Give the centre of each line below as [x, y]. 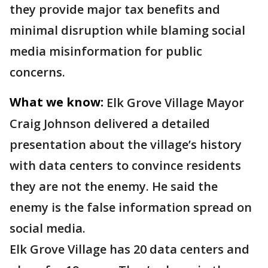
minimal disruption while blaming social [127, 30]
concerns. [37, 72]
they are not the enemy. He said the [114, 186]
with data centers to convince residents [125, 165]
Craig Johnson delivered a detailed [110, 124]
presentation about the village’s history [126, 144]
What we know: [57, 102]
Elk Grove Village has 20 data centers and [130, 249]
